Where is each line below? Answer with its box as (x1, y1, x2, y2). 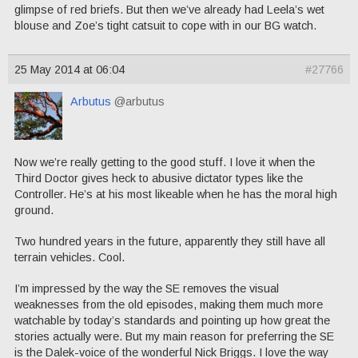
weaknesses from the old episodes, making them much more (14, 297, 323, 311)
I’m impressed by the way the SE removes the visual (14, 281, 279, 295)
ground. (14, 204, 54, 217)
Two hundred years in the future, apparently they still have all (14, 235, 325, 249)
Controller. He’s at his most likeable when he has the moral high (14, 188, 337, 201)
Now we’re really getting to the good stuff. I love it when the (14, 156, 315, 169)
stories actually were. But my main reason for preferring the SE (14, 329, 334, 343)
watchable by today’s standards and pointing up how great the (14, 313, 330, 327)
